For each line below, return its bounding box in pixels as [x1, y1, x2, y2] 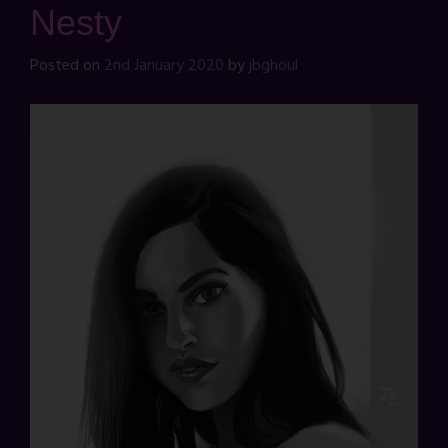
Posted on [30, 53, 104, 80]
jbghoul [249, 53, 298, 80]
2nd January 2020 [104, 53, 224, 80]
